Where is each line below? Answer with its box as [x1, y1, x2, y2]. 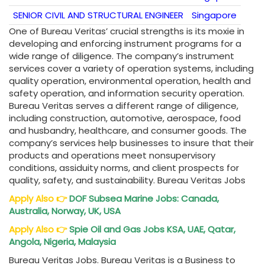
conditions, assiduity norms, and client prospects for [9, 161, 239, 174]
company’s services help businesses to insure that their [9, 137, 254, 150]
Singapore [192, 9, 237, 22]
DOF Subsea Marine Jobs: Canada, [69, 192, 219, 205]
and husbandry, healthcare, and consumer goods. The [9, 124, 247, 137]
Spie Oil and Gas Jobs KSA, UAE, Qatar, [69, 223, 235, 236]
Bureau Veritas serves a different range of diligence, [9, 99, 238, 112]
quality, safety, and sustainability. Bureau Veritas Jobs [9, 174, 245, 187]
